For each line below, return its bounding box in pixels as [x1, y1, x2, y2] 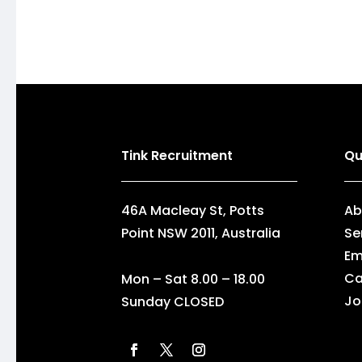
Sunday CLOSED [121, 292, 225, 311]
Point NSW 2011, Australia [121, 224, 281, 243]
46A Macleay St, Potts [121, 201, 265, 221]
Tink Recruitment [121, 146, 234, 166]
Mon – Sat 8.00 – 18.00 [121, 269, 266, 288]
